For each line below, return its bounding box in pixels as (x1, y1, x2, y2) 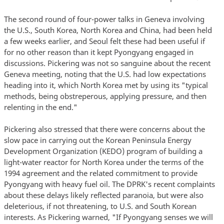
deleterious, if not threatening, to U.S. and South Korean (3, 201, 196, 211)
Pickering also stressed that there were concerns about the (3, 124, 205, 134)
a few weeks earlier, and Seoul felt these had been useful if (3, 36, 205, 46)
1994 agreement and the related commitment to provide (3, 168, 197, 178)
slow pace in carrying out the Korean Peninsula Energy (3, 135, 191, 145)
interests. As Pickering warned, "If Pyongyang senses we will (3, 212, 213, 222)
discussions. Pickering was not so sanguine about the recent (3, 58, 210, 68)
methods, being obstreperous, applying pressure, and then (3, 91, 206, 101)
